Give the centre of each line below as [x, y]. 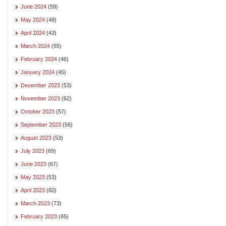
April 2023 [33, 190]
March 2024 [35, 46]
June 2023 [34, 164]
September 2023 [41, 124]
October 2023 [38, 111]
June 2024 [34, 6]
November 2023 [40, 98]
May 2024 [33, 19]
